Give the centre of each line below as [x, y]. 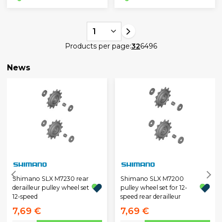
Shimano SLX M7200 [152, 178]
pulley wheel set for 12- [154, 187]
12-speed [25, 196]
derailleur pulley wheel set [51, 187]
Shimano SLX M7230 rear [50, 178]
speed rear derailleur [150, 196]
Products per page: [98, 46]
